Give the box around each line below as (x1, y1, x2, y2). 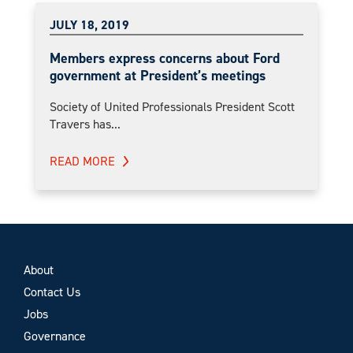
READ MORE (50, 152, 115, 169)
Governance (24, 327, 86, 344)
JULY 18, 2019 (50, 16, 129, 33)
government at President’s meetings (50, 65, 266, 85)
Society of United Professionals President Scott (50, 98, 295, 115)
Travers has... (50, 115, 121, 132)
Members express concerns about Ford (50, 48, 280, 68)
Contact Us (24, 283, 80, 300)
